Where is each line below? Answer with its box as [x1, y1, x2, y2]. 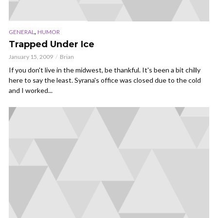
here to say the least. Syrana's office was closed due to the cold [9, 76, 201, 85]
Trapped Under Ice [9, 39, 94, 50]
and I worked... [9, 86, 53, 95]
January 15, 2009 [9, 53, 53, 61]
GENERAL [9, 28, 35, 36]
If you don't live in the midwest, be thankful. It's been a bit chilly [9, 66, 200, 74]
